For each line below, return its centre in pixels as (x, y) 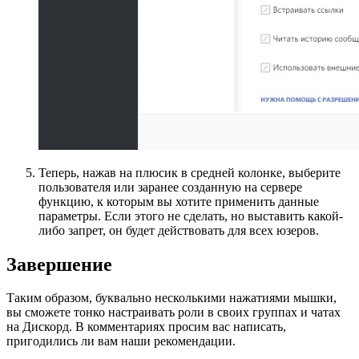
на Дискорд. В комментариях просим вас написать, (146, 327)
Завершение (59, 264)
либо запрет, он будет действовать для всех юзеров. (179, 230)
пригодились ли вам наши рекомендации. (121, 341)
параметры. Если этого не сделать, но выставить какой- (191, 216)
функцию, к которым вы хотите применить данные (179, 201)
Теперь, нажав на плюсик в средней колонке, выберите (190, 172)
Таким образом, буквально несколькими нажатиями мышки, (171, 298)
